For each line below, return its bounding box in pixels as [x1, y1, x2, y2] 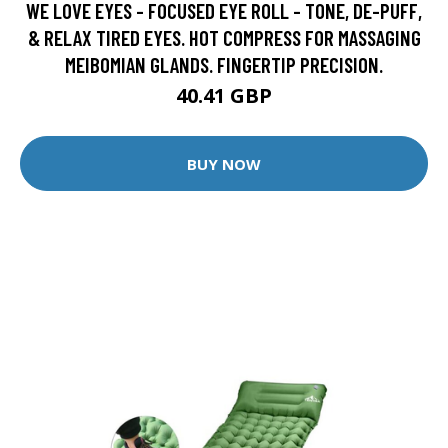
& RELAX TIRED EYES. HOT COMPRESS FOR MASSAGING [27, 25, 421, 51]
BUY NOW [187, 153, 261, 174]
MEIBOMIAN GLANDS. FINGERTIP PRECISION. [65, 52, 383, 78]
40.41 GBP [176, 82, 272, 110]
